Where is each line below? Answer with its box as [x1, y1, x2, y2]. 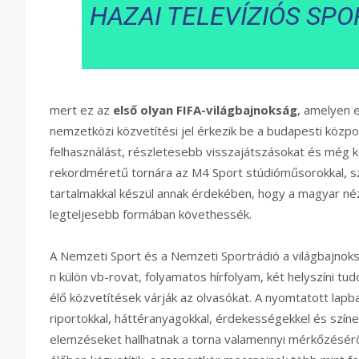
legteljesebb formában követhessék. [50, 206, 252, 223]
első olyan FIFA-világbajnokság [110, 102, 297, 119]
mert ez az [50, 102, 110, 119]
